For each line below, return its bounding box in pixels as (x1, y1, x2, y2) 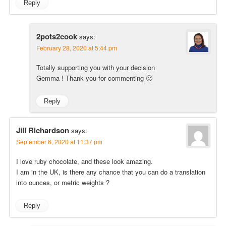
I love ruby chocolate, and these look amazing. (16, 156, 153, 166)
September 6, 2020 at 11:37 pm (16, 137, 102, 146)
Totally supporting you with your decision (36, 62, 155, 72)
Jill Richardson (16, 125, 69, 136)
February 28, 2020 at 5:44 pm (36, 43, 117, 52)
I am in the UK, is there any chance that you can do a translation (16, 167, 205, 177)
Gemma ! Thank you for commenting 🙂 (36, 73, 152, 83)
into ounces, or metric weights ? (16, 178, 109, 188)
